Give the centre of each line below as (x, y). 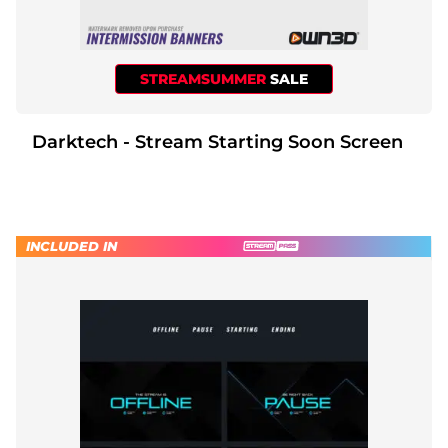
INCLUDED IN (71, 245)
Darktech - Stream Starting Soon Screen (263, 141)
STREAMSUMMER (205, 78)
